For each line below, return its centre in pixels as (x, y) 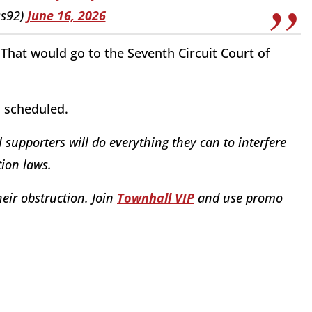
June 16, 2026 (66, 15)
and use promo (239, 198)
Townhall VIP (156, 198)
